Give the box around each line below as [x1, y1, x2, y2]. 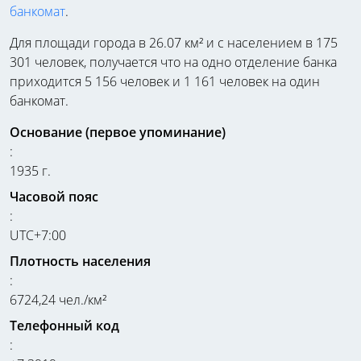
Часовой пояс [10, 187, 98, 205]
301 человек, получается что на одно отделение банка [10, 52, 337, 71]
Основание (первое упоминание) [10, 122, 226, 141]
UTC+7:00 [10, 226, 66, 244]
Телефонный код [10, 316, 119, 334]
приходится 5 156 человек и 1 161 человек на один [10, 72, 320, 90]
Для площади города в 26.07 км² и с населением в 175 [10, 33, 338, 52]
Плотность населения [10, 251, 151, 270]
